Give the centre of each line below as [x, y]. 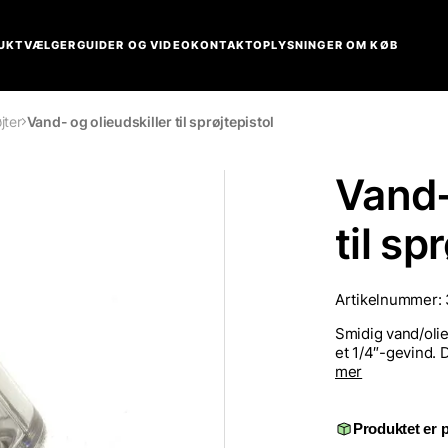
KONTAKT [222, 44]
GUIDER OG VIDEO [133, 44]
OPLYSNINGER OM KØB [325, 44]
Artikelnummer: [390, 299]
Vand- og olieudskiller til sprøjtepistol [150, 121]
